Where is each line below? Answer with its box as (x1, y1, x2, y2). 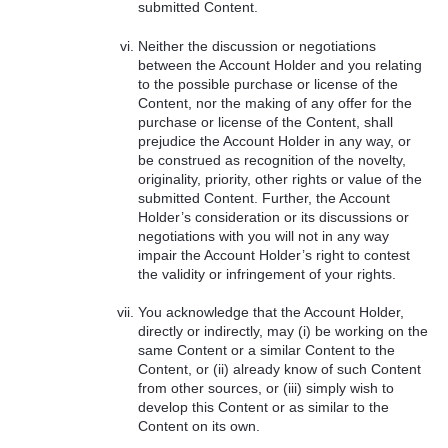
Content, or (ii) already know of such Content (137, 361, 421, 378)
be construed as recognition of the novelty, (137, 151, 406, 168)
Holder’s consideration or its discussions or (137, 208, 409, 225)
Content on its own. (137, 418, 260, 435)
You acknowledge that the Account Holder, (137, 304, 404, 321)
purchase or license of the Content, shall (137, 113, 393, 130)
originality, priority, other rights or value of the (137, 170, 422, 187)
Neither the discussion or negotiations (137, 37, 376, 54)
